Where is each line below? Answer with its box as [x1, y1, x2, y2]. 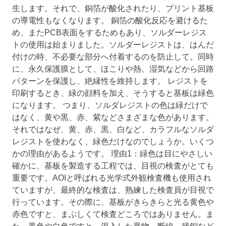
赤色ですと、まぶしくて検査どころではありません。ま [12, 210, 214, 219]
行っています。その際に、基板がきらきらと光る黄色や [12, 198, 214, 207]
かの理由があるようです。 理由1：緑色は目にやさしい [12, 149, 212, 158]
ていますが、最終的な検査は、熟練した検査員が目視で [12, 186, 214, 195]
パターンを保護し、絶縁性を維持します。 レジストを [12, 77, 208, 86]
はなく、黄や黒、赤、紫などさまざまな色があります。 [12, 113, 214, 122]
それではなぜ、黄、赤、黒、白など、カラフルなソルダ [12, 125, 214, 134]
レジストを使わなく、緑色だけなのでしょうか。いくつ [12, 137, 214, 146]
